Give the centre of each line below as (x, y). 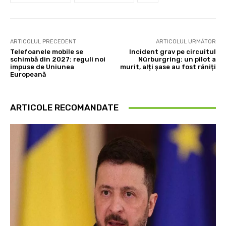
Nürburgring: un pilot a (177, 60)
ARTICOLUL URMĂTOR (186, 42)
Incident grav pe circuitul (172, 52)
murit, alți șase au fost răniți (168, 67)
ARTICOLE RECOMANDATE (64, 108)
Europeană (28, 75)
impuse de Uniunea (42, 67)
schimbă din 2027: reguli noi (58, 60)
